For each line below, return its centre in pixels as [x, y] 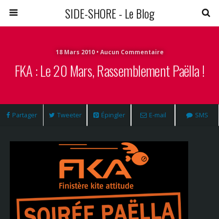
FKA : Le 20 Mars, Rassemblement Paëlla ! [109, 70]
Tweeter [69, 115]
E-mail [157, 115]
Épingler [113, 115]
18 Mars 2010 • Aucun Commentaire [109, 52]
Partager [24, 115]
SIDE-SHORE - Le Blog [109, 13]
